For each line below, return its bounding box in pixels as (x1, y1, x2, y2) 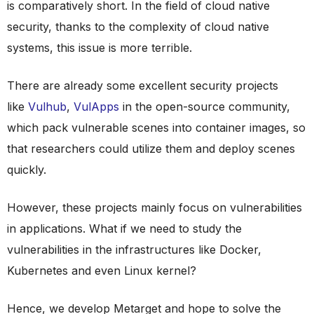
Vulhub (28, 99, 67, 114)
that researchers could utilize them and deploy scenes (7, 141, 295, 156)
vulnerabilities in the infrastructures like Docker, (7, 242, 261, 257)
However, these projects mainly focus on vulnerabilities (7, 200, 302, 214)
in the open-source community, (119, 99, 290, 114)
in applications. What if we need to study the (7, 221, 242, 235)
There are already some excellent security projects (7, 78, 278, 93)
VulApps (74, 99, 119, 114)
